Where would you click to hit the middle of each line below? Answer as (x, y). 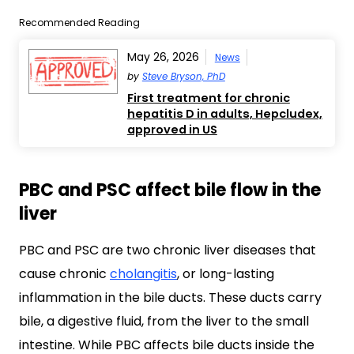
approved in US (172, 130)
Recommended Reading (79, 23)
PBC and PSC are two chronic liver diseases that (168, 250)
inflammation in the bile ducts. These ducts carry (170, 298)
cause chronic (64, 274)
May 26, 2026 (163, 57)
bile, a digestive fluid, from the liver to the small (164, 321)
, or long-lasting (226, 274)
